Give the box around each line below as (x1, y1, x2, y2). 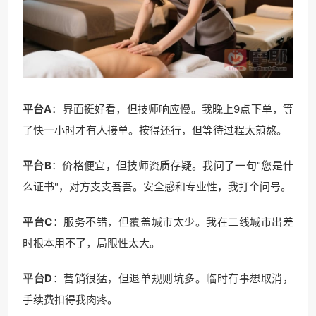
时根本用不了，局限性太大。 (23, 236, 160, 250)
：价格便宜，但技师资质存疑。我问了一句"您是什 (51, 159, 294, 173)
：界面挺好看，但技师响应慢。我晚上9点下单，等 (51, 102, 294, 116)
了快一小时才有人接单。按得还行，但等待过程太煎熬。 (23, 123, 287, 138)
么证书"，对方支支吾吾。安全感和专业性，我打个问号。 (23, 180, 291, 194)
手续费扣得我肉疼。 (23, 293, 118, 307)
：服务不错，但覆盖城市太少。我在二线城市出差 (52, 215, 294, 229)
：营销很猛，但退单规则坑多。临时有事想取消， (52, 272, 294, 286)
